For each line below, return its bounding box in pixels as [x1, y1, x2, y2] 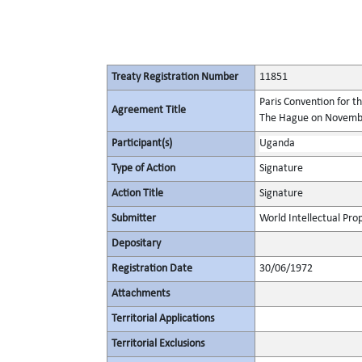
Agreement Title [112, 104, 186, 116]
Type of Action [112, 162, 175, 175]
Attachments [112, 288, 170, 300]
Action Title [112, 187, 163, 200]
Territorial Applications [112, 313, 214, 325]
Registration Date [112, 263, 192, 275]
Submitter [112, 213, 156, 225]
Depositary [112, 238, 161, 250]
